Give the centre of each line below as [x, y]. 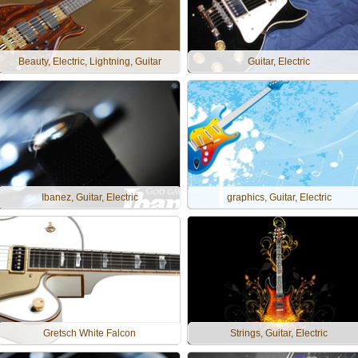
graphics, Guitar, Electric [279, 197]
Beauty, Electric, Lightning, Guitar [89, 62]
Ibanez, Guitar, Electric [89, 197]
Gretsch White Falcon [89, 333]
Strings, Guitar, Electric [279, 333]
